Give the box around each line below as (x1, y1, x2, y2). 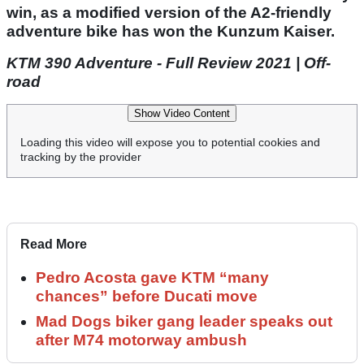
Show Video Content (134, 107, 230, 120)
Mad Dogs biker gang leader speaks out (36, 313, 332, 331)
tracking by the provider (20, 150, 141, 164)
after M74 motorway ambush (36, 331, 247, 349)
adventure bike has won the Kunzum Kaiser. (6, 23, 335, 41)
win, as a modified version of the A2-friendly (6, 4, 331, 22)
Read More (20, 237, 87, 252)
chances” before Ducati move (36, 288, 258, 305)
